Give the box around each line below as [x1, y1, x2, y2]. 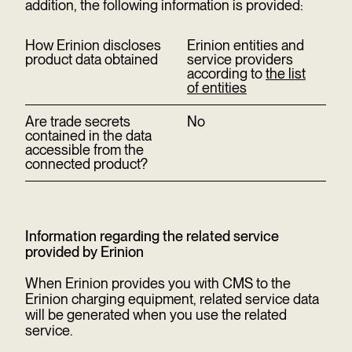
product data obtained [25, 51, 158, 68]
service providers [187, 51, 293, 68]
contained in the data [25, 127, 152, 144]
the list [266, 65, 306, 82]
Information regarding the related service [25, 228, 279, 244]
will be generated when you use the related [25, 306, 287, 323]
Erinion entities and [187, 37, 304, 53]
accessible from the [25, 141, 144, 158]
